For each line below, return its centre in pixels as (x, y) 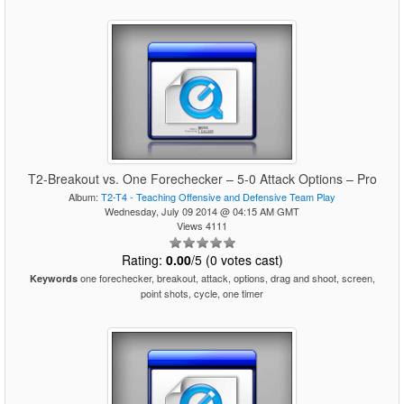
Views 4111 (202, 225)
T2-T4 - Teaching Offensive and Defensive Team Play (218, 197)
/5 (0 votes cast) (237, 260)
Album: (85, 197)
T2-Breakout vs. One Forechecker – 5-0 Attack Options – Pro (202, 179)
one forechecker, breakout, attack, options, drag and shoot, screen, (226, 278)
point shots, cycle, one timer (202, 293)
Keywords (53, 278)
